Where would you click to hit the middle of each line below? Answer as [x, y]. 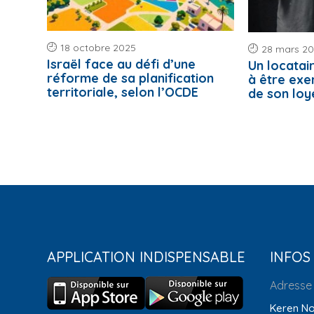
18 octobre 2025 [98, 48]
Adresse [291, 286]
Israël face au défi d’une [122, 64]
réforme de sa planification [131, 78]
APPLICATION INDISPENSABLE [146, 257]
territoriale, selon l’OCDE [123, 92]
